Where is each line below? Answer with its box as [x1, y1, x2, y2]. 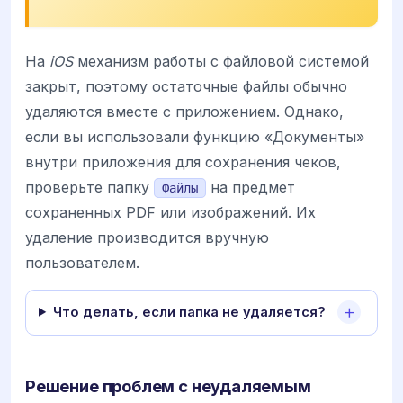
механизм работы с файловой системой [73, 51, 369, 70]
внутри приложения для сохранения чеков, [25, 152, 341, 171]
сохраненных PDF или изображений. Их [25, 202, 316, 221]
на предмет [206, 177, 295, 196]
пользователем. [25, 253, 139, 272]
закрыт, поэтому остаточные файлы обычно [25, 76, 347, 95]
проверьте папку [25, 177, 154, 196]
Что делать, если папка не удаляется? [52, 303, 326, 320]
